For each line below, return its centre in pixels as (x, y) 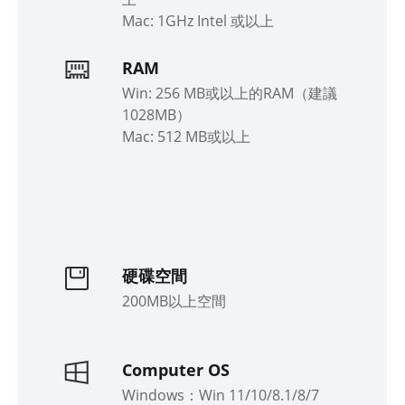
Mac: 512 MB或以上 (186, 136)
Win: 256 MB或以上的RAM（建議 (230, 93)
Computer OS (176, 369)
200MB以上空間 (174, 301)
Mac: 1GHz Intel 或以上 (198, 20)
